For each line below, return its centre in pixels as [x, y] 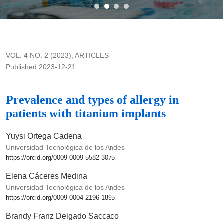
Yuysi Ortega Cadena [44, 136]
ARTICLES [92, 56]
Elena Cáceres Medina [47, 176]
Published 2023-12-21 [41, 67]
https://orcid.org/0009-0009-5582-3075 [60, 158]
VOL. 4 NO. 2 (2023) [39, 56]
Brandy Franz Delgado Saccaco [62, 216]
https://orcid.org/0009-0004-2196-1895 [60, 198]
